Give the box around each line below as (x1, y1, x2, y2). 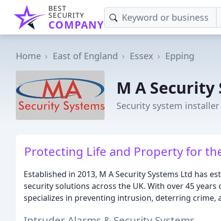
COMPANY (48, 18, 104, 32)
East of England (53, 50, 118, 62)
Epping (165, 50, 194, 62)
